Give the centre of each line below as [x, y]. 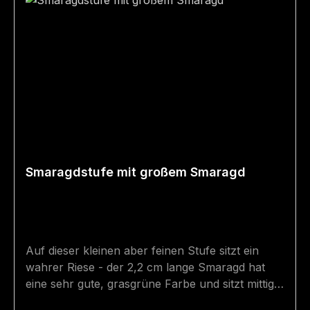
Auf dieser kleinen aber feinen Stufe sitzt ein [142, 251]
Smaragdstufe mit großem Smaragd [136, 172]
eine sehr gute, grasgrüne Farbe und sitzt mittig [150, 284]
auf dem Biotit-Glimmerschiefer [107, 301]
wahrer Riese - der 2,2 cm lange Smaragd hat [145, 267]
